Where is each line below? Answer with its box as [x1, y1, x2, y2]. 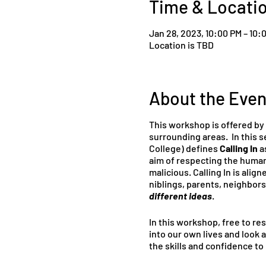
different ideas [148, 190, 212, 201]
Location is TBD [148, 39, 214, 50]
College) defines [148, 142, 220, 154]
